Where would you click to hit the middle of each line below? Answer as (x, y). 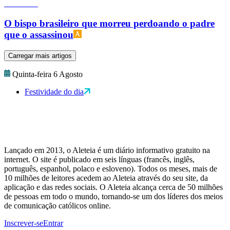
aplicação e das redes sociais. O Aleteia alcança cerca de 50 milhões (113, 187)
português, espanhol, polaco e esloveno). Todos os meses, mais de (111, 168)
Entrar (53, 223)
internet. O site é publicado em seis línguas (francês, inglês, (99, 159)
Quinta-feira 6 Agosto (47, 74)
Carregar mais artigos (40, 55)
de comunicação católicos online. (57, 205)
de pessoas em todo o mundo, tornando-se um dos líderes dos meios (113, 196)
